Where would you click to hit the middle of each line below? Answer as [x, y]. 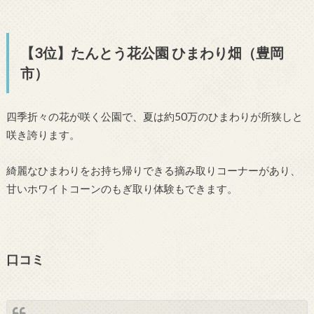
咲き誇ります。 [43, 135]
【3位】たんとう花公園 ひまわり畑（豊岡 [152, 53]
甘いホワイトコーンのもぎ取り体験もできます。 [122, 188]
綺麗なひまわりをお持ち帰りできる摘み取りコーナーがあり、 [153, 170]
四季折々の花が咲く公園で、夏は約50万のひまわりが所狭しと [154, 117]
